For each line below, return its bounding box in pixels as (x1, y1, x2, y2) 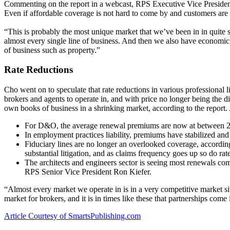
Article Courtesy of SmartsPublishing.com (4, 212, 141, 221)
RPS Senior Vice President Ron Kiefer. (25, 167, 151, 177)
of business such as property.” (4, 45, 100, 54)
